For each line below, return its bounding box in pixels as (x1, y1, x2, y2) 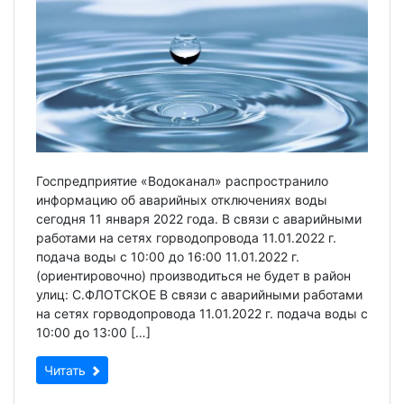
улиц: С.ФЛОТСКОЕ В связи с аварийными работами (36, 286, 363, 302)
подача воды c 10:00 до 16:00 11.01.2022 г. (36, 248, 299, 264)
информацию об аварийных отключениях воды (36, 191, 327, 207)
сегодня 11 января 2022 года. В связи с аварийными (36, 210, 362, 226)
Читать (44, 362, 89, 378)
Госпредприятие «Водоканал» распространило (36, 172, 328, 188)
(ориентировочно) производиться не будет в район (36, 267, 351, 283)
